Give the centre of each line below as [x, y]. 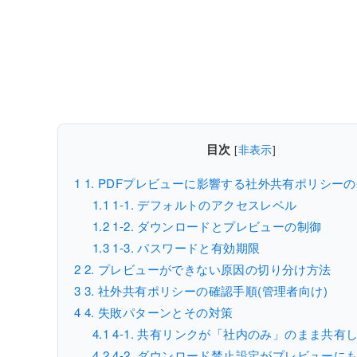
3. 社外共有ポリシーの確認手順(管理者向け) [204, 290]
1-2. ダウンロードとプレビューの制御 [216, 226]
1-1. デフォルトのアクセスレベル [203, 204]
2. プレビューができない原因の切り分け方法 [206, 269]
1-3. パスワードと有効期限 [185, 247]
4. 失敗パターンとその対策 [157, 312]
